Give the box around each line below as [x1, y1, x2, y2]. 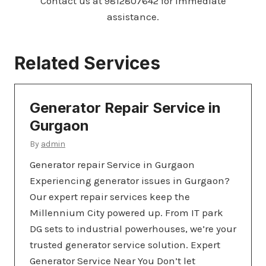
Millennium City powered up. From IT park [30, 206, 223, 218]
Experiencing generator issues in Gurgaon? [30, 174, 230, 186]
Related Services [14, 52, 160, 74]
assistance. [107, 10, 159, 23]
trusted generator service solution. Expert [30, 238, 220, 251]
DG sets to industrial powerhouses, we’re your [30, 222, 236, 235]
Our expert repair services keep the [30, 190, 190, 202]
